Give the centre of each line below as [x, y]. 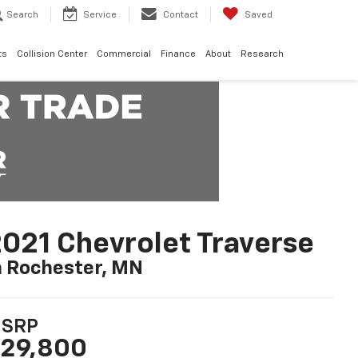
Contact [181, 15]
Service [100, 15]
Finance [178, 54]
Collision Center [52, 54]
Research [262, 54]
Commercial [124, 54]
